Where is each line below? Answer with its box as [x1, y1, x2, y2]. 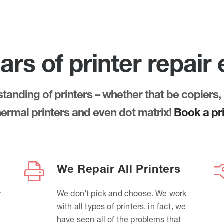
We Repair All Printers [57, 162, 181, 176]
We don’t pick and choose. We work [57, 188, 187, 198]
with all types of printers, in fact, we [57, 201, 186, 211]
